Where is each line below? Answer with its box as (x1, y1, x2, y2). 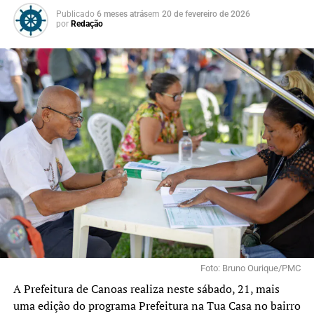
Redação (70, 18, 103, 29)
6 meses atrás (96, 8, 148, 19)
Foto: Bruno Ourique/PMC (200, 262, 301, 273)
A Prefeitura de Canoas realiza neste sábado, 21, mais (13, 280, 280, 296)
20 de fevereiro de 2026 (161, 8, 250, 19)
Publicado (55, 8, 95, 19)
